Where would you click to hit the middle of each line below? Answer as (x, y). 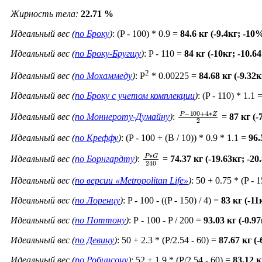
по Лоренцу (97, 201)
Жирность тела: (44, 13)
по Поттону (100, 220)
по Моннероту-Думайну (122, 116)
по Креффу (96, 137)
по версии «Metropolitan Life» (132, 181)
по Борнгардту (105, 158)
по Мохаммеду (104, 75)
